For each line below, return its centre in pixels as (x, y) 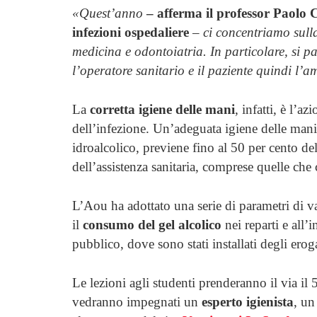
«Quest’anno (108, 13)
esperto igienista (248, 301)
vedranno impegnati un (137, 301)
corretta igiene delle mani (162, 109)
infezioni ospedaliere (131, 32)
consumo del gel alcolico (152, 224)
